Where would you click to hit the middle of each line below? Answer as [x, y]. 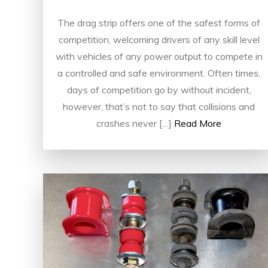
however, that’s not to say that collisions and [159, 106]
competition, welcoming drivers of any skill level [159, 39]
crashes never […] [134, 123]
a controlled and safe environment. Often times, [159, 73]
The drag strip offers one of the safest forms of [159, 22]
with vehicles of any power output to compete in [159, 56]
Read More [198, 123]
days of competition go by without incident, [159, 89]
